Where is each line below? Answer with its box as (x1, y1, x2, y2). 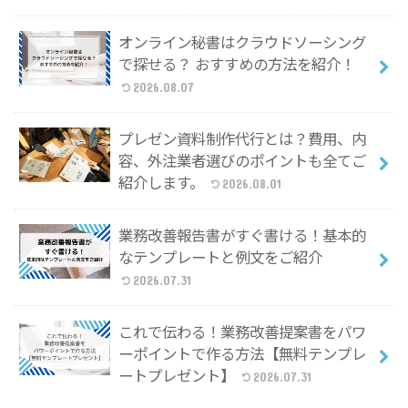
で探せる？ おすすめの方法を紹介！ (117, 53, 355, 76)
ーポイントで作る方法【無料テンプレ (117, 342, 366, 365)
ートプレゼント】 (117, 364, 239, 387)
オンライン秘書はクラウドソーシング (117, 31, 366, 54)
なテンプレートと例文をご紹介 (117, 246, 322, 269)
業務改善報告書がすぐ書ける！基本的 (117, 224, 366, 247)
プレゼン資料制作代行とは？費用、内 (117, 127, 366, 150)
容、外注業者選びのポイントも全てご (117, 149, 366, 172)
